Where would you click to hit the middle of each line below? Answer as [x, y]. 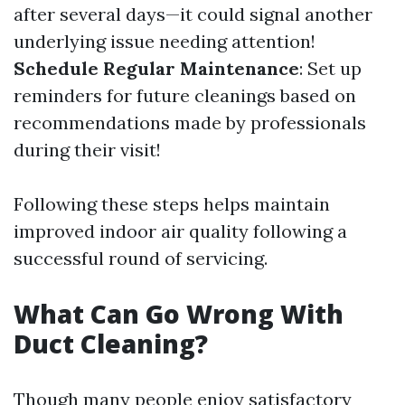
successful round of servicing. [141, 258]
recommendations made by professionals [190, 122]
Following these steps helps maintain [172, 204]
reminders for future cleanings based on [185, 95]
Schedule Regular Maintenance [156, 68]
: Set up [330, 68]
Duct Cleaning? [111, 344]
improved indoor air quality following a [180, 231]
